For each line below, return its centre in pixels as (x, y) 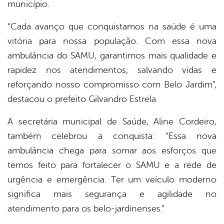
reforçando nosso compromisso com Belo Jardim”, (112, 85)
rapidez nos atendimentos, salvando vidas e (112, 70)
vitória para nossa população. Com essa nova (112, 41)
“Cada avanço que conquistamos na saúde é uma (112, 27)
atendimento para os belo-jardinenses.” (86, 209)
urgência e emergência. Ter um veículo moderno (112, 180)
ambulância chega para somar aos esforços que (112, 151)
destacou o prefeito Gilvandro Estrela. (83, 99)
